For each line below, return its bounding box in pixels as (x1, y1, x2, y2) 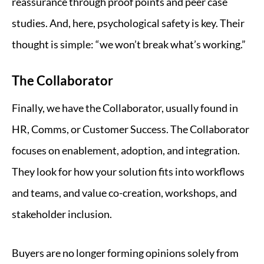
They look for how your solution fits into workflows (12, 165, 245, 178)
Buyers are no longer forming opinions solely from (12, 246, 239, 259)
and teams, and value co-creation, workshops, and (12, 186, 237, 199)
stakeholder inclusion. (12, 207, 112, 220)
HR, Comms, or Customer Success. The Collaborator (12, 123, 249, 136)
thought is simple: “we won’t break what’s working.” (12, 38, 246, 51)
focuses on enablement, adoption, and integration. (12, 144, 240, 157)
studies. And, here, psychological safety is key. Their (12, 16, 245, 29)
